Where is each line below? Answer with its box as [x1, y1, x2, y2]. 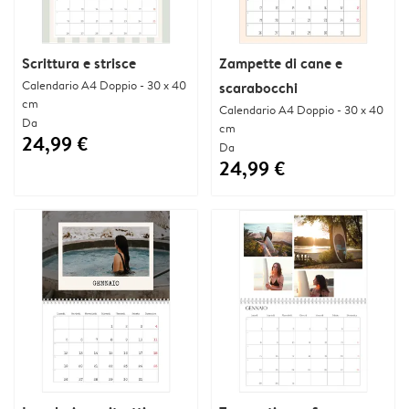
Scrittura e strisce [22, 52, 136, 73]
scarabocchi [219, 77, 298, 98]
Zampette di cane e [219, 52, 342, 73]
